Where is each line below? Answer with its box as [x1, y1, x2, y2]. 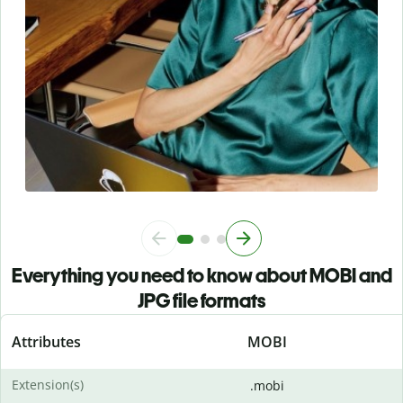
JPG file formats [138, 289, 265, 314]
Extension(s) [12, 376, 84, 394]
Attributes [12, 332, 81, 353]
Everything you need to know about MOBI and [11, 264, 392, 289]
